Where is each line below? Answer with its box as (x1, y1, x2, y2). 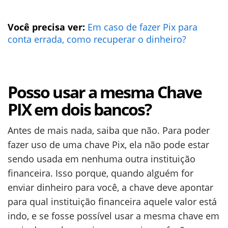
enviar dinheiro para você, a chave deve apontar (8, 181, 213, 193)
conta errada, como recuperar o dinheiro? (8, 33, 186, 45)
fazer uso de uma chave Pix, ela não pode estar (8, 138, 209, 151)
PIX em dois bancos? (8, 98, 152, 120)
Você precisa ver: (8, 21, 88, 33)
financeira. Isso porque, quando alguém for (8, 167, 193, 179)
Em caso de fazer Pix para (88, 21, 197, 33)
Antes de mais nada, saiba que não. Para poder (8, 124, 210, 136)
